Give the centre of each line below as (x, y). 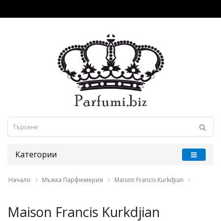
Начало (19, 180)
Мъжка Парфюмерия (73, 180)
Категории (36, 155)
